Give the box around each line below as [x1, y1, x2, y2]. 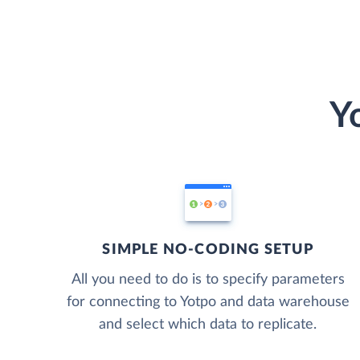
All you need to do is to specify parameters [71, 272, 345, 287]
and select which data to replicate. [99, 317, 317, 332]
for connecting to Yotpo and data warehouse [66, 294, 350, 309]
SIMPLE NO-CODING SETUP [102, 242, 313, 257]
